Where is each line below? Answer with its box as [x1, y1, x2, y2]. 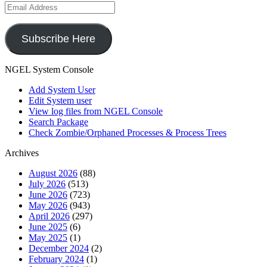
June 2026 [29, 190, 67, 200]
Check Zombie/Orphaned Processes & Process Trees [29, 128, 226, 138]
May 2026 [29, 200, 67, 211]
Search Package [29, 117, 88, 128]
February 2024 [29, 254, 84, 265]
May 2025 [29, 232, 67, 243]
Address [4, 11, 35, 22]
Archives [5, 148, 39, 159]
